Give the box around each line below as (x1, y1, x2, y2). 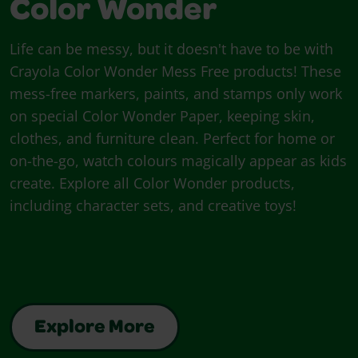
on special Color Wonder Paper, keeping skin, (10, 106, 315, 126)
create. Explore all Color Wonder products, (10, 173, 295, 193)
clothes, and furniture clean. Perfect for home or (10, 129, 335, 149)
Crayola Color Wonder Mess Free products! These (10, 62, 341, 82)
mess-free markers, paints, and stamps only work (10, 84, 342, 104)
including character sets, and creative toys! (10, 196, 296, 216)
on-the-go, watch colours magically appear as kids (10, 151, 347, 171)
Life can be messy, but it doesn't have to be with (10, 39, 333, 59)
